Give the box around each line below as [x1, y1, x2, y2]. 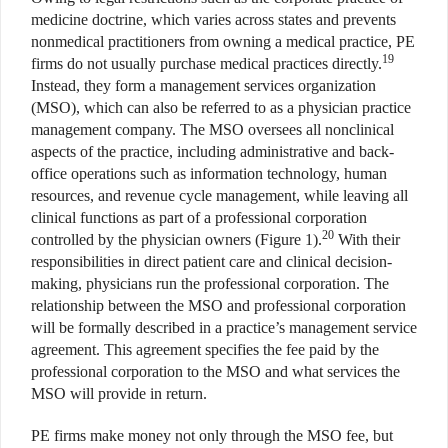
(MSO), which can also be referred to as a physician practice [31, 98, 411, 116]
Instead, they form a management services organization [31, 76, 376, 94]
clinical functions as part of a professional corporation [31, 208, 367, 226]
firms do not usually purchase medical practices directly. [31, 54, 382, 72]
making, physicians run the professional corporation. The [31, 274, 389, 292]
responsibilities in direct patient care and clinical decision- [31, 252, 392, 270]
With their [334, 230, 400, 248]
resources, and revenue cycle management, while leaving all [31, 186, 408, 204]
